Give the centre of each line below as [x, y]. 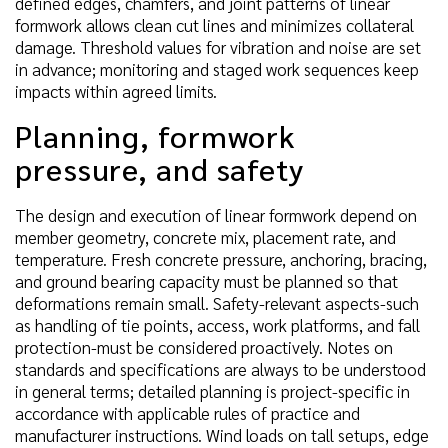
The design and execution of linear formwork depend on [216, 215]
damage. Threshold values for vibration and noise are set [218, 46]
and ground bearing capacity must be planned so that [206, 281]
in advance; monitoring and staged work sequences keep [217, 68]
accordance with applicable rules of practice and [187, 413]
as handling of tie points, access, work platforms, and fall [217, 325]
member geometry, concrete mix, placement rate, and [205, 237]
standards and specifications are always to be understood [220, 369]
